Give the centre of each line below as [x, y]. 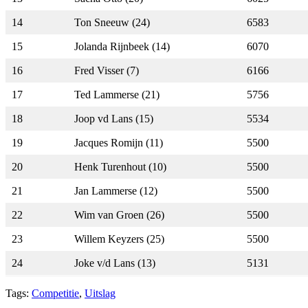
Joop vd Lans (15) [114, 118]
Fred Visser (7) [107, 70]
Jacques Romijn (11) [119, 142]
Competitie [55, 293]
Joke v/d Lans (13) [115, 263]
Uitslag [100, 293]
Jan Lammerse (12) [116, 190]
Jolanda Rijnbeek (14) [122, 46]
